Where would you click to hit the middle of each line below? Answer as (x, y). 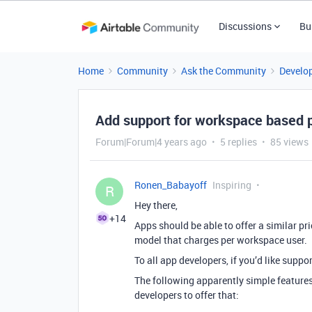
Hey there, (156, 205)
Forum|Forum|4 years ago (151, 142)
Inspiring (232, 185)
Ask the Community (224, 71)
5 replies (239, 142)
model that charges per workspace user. (221, 240)
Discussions (245, 26)
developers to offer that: (187, 295)
